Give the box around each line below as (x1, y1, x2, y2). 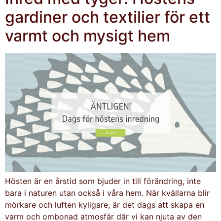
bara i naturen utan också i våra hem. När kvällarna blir (5, 188, 210, 198)
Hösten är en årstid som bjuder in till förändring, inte (5, 176, 201, 186)
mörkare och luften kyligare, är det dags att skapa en (5, 200, 204, 210)
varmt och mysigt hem (5, 26, 170, 46)
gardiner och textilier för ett (5, 7, 210, 27)
